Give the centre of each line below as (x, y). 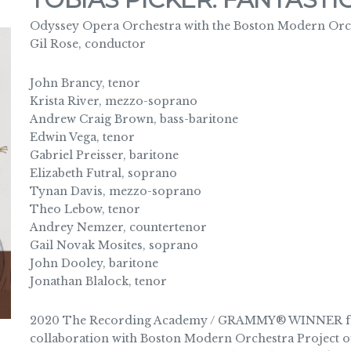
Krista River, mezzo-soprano (113, 101)
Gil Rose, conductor (87, 43)
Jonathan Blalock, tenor (98, 281)
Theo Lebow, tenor (85, 209)
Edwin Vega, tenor (82, 137)
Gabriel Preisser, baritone (104, 155)
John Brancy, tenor (85, 83)
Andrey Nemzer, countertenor (118, 227)
